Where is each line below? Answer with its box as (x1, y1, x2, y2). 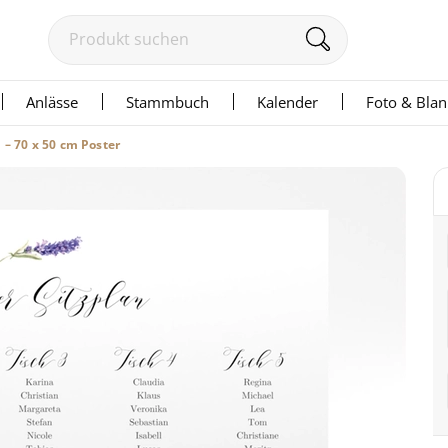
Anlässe (26, 92, 78, 112)
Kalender (257, 92, 318, 112)
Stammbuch (126, 92, 209, 112)
